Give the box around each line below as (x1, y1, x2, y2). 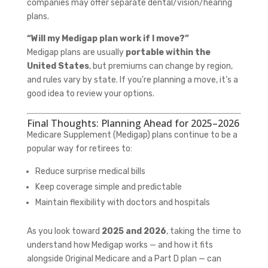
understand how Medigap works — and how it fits (26, 239, 213, 250)
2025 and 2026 (101, 226, 166, 236)
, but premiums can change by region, (89, 60, 233, 71)
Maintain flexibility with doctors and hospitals (35, 197, 210, 208)
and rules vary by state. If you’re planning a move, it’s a (26, 74, 238, 85)
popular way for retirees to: (26, 143, 132, 154)
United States (26, 60, 89, 71)
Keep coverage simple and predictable (35, 181, 182, 192)
